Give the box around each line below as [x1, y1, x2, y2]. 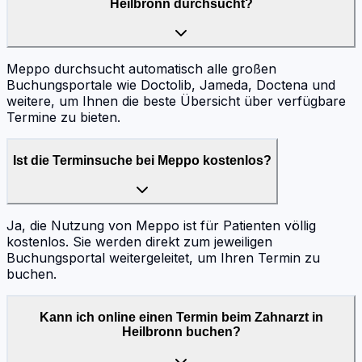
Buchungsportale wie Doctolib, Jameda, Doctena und [6, 77, 335, 94]
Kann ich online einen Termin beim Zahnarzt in [39, 310, 323, 325]
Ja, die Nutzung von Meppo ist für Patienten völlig [6, 217, 316, 234]
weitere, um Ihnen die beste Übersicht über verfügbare [6, 93, 346, 110]
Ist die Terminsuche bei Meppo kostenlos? [13, 153, 271, 167]
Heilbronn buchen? [121, 325, 241, 339]
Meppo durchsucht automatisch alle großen [6, 61, 276, 78]
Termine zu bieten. [6, 109, 120, 126]
